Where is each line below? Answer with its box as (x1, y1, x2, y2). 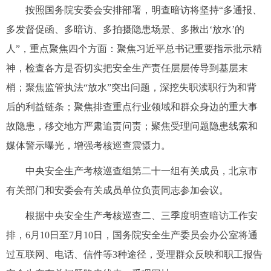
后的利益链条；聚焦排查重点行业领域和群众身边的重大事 (6, 102, 258, 112)
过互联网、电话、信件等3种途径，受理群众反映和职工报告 (6, 249, 263, 260)
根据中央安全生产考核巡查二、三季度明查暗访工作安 (25, 211, 258, 221)
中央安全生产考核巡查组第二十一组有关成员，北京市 (25, 166, 258, 176)
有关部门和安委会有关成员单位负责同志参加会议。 (6, 185, 229, 195)
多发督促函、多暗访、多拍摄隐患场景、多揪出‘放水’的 (6, 24, 244, 34)
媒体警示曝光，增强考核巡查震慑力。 (6, 140, 171, 151)
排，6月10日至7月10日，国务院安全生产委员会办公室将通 (6, 230, 258, 240)
